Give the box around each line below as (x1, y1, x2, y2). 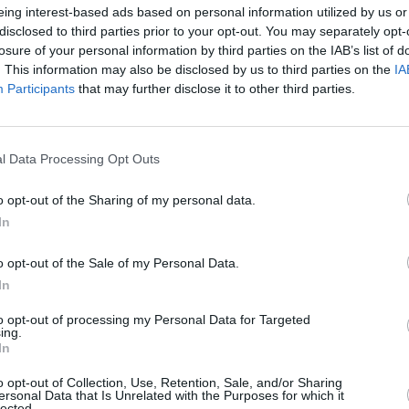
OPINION (365, 206, 406, 215)
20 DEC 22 (126, 206, 175, 215)
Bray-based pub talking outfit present (64, 224, 340, 243)
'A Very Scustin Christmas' (64, 243, 257, 262)
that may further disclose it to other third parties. (75, 80, 355, 96)
